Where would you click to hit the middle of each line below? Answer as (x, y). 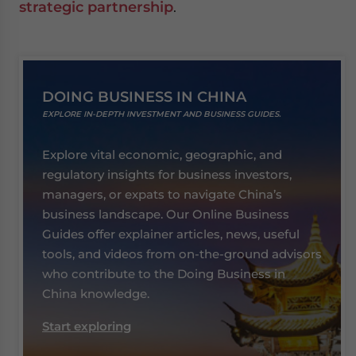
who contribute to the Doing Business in (164, 274)
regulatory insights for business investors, (167, 174)
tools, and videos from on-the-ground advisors (182, 254)
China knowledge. (96, 294)
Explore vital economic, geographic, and (162, 155)
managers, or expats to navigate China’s (162, 194)
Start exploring (87, 326)
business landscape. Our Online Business (166, 214)
